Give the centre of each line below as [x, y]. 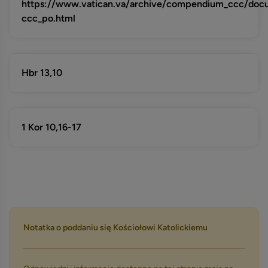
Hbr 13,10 [42, 73]
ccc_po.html [48, 18]
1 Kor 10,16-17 [51, 127]
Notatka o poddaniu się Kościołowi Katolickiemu [115, 228]
